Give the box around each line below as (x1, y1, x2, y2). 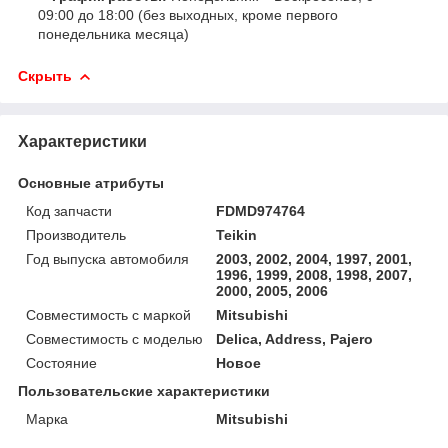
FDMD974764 (216, 202, 306, 219)
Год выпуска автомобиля (26, 250, 189, 267)
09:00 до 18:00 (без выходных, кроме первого (38, 6, 338, 23)
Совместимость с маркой (26, 306, 191, 323)
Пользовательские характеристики (18, 382, 270, 399)
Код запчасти (26, 202, 112, 219)
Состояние (26, 354, 97, 371)
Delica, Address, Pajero (216, 330, 374, 347)
